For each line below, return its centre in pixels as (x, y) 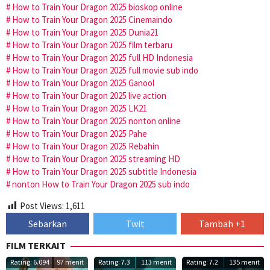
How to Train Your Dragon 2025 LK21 (80, 108)
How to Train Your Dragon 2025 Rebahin (86, 146)
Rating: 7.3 (114, 262)
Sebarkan (48, 224)
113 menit (156, 262)
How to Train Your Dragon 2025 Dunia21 (85, 32)
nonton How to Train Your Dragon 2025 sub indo (101, 184)
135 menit (244, 262)
